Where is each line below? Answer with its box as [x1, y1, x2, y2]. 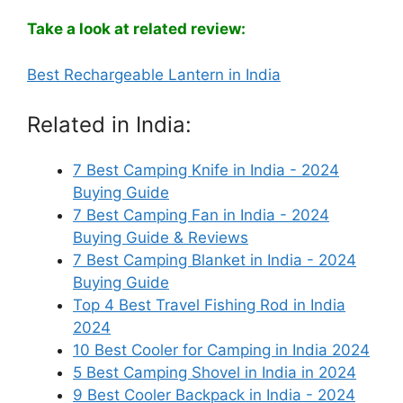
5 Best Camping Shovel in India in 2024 [73, 363, 356, 382]
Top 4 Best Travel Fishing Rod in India [73, 296, 345, 315]
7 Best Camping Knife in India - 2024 [73, 161, 339, 180]
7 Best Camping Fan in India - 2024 [73, 206, 329, 225]
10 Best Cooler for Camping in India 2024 [73, 341, 370, 360]
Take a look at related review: [27, 20, 246, 39]
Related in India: [27, 112, 192, 139]
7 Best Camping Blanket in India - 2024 [73, 251, 356, 270]
